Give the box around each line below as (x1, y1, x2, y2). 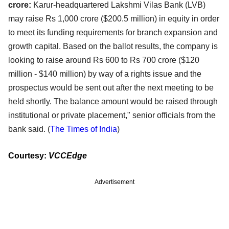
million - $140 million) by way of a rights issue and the (8, 70, 201, 79)
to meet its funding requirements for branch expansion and (8, 28, 218, 37)
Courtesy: (8, 151, 49, 161)
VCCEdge (49, 151, 87, 161)
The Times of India (50, 125, 117, 134)
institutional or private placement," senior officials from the (8, 111, 216, 120)
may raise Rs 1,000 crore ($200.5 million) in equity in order (8, 14, 219, 24)
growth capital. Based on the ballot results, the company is (8, 42, 218, 51)
